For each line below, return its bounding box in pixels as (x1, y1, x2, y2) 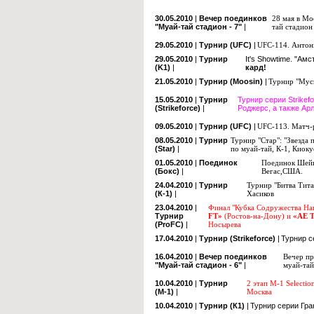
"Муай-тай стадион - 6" (155, 261, 244, 269)
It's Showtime (245, 55, 290, 63)
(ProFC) (155, 220, 186, 228)
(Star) (155, 144, 177, 153)
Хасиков (247, 189, 274, 198)
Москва (247, 287, 272, 296)
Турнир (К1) (199, 301, 247, 310)
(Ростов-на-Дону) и (222, 212, 293, 220)
